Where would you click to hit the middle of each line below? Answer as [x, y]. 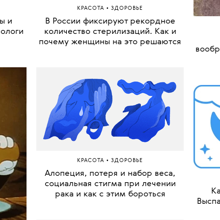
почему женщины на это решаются [110, 145]
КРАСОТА [92, 112]
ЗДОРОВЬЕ [127, 112]
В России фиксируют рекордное [110, 125]
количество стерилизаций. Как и [110, 135]
